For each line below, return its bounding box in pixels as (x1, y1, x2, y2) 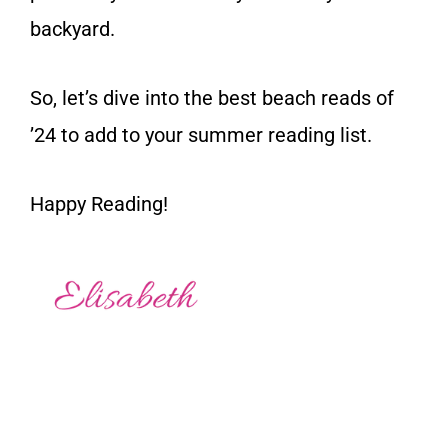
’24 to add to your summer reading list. (30, 123, 372, 148)
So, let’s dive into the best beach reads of (30, 86, 394, 111)
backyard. (30, 17, 115, 42)
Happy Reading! (30, 192, 168, 217)
